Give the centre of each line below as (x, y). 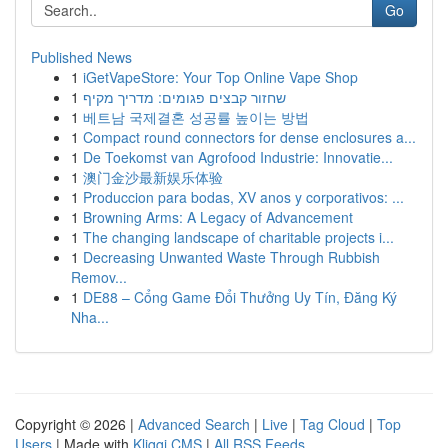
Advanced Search (194, 424)
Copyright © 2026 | (76, 424)
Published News (81, 57)
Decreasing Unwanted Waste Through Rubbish (231, 257)
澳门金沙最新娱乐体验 (153, 177)
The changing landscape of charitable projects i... (238, 237)
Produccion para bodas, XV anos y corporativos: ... (243, 197)
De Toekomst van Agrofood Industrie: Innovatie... (238, 157)
